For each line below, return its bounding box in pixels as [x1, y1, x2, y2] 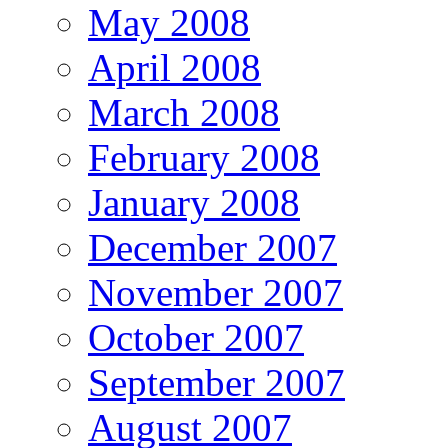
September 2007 [88, 360, 345, 404]
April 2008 [88, 45, 261, 89]
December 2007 [88, 225, 337, 269]
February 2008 [88, 135, 320, 179]
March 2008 [88, 90, 280, 134]
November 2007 [88, 270, 343, 314]
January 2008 [88, 180, 300, 224]
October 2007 [88, 315, 304, 359]
